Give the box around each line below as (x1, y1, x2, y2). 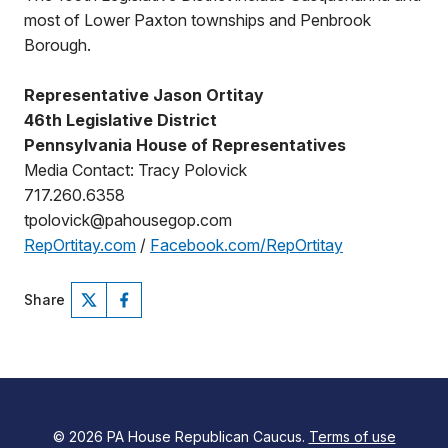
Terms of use (308, 428, 396, 445)
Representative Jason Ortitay (24, 85, 264, 105)
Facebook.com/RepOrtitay (150, 235, 343, 255)
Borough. (24, 35, 91, 55)
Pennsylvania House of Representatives (24, 135, 346, 155)
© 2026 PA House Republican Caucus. (52, 428, 309, 445)
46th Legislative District (24, 110, 217, 130)
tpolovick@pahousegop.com (24, 210, 232, 230)
